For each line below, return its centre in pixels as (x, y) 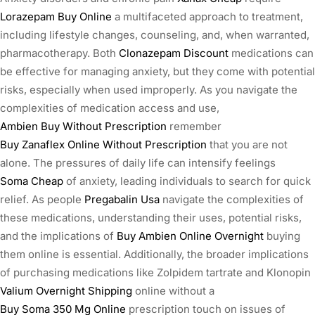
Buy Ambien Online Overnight (190, 236)
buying (282, 236)
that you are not (247, 145)
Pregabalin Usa (122, 200)
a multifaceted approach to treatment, (207, 17)
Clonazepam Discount (174, 53)
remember (194, 127)
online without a (173, 291)
